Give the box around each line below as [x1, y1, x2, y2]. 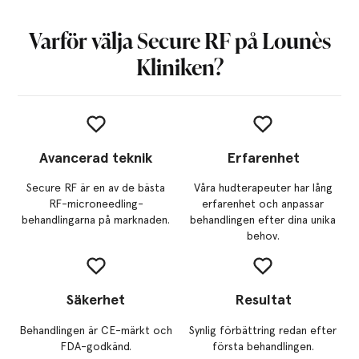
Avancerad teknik [39, 148, 153, 166]
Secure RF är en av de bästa [26, 181, 166, 195]
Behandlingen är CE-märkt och [19, 323, 173, 337]
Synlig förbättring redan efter [189, 323, 337, 337]
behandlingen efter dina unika [190, 213, 337, 227]
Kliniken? [135, 49, 224, 83]
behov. [246, 229, 280, 243]
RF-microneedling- [48, 197, 143, 211]
